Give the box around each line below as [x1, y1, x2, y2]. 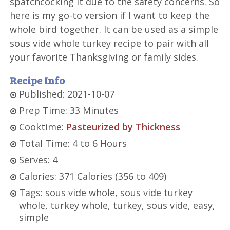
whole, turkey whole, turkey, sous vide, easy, [19, 199, 216, 212]
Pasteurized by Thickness [66, 120, 181, 133]
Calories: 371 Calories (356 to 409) [19, 169, 167, 182]
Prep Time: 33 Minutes [19, 104, 119, 117]
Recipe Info [10, 72, 65, 87]
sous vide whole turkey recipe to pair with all [10, 36, 209, 49]
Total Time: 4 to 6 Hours [19, 137, 127, 149]
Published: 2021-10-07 [19, 87, 115, 100]
